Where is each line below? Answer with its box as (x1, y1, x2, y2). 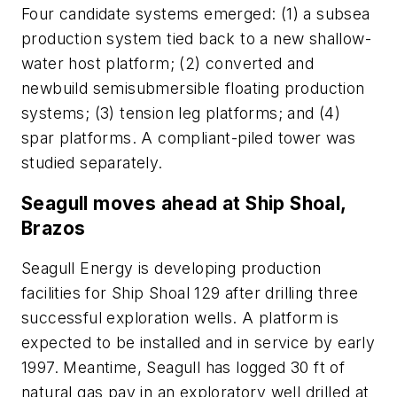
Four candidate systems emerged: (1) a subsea (21, 4, 370, 24)
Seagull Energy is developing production (21, 259, 322, 278)
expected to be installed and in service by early (21, 333, 376, 353)
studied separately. (21, 153, 163, 173)
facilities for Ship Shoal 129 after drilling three (21, 284, 358, 303)
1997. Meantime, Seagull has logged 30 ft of (21, 358, 346, 378)
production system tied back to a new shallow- (21, 29, 371, 49)
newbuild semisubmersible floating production (21, 79, 365, 98)
